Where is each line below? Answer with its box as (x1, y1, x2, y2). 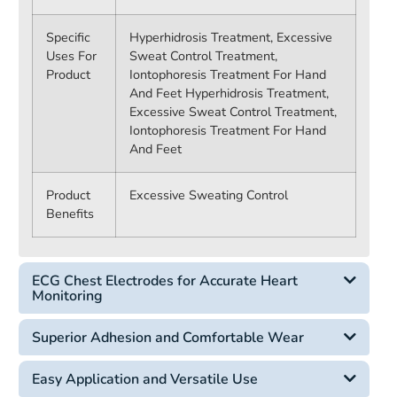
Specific (46, 28, 90, 46)
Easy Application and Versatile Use (32, 370, 258, 389)
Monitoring (32, 286, 103, 306)
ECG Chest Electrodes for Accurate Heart (32, 271, 298, 291)
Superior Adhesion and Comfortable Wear (32, 328, 304, 347)
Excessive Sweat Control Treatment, (129, 103, 337, 121)
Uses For (46, 47, 97, 65)
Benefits (46, 205, 94, 222)
